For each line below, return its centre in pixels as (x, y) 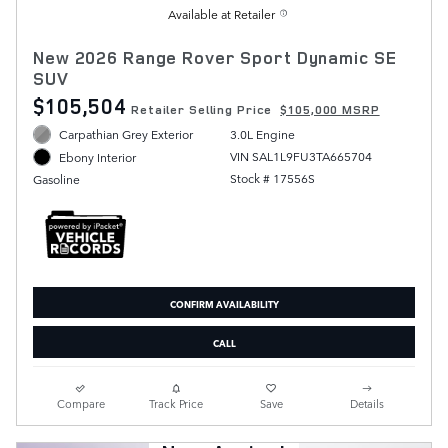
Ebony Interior (98, 156)
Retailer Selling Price (202, 110)
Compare (80, 403)
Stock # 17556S (272, 178)
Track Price (176, 403)
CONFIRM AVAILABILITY (224, 302)
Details (367, 403)
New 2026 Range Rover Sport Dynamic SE (215, 58)
